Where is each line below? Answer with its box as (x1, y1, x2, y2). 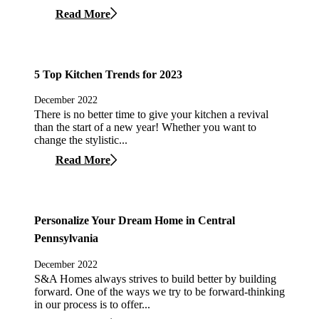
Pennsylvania (34, 232, 98, 245)
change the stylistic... (34, 133, 127, 146)
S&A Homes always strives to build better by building (34, 272, 276, 285)
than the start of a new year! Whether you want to (34, 120, 256, 133)
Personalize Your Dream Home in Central (34, 214, 235, 227)
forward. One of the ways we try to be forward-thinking (34, 285, 285, 298)
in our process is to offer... (34, 298, 150, 310)
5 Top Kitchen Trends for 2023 (34, 68, 182, 80)
